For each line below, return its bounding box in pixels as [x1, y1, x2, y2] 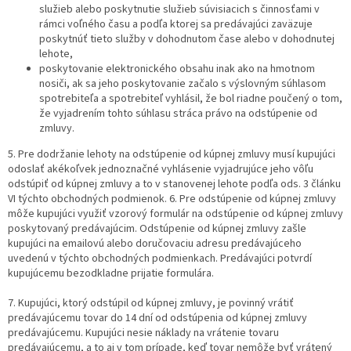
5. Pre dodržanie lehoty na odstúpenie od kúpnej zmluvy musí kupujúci [8, 147, 335, 163]
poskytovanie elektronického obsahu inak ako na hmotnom [39, 61, 315, 78]
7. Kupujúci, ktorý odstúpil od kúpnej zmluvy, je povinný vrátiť [8, 295, 294, 312]
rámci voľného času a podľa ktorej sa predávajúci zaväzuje [39, 16, 313, 33]
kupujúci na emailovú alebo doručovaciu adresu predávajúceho [8, 236, 302, 252]
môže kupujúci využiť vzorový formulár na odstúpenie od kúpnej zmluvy [8, 206, 343, 223]
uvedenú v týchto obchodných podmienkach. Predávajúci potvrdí [8, 251, 312, 267]
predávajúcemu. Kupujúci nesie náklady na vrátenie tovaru [8, 325, 279, 342]
